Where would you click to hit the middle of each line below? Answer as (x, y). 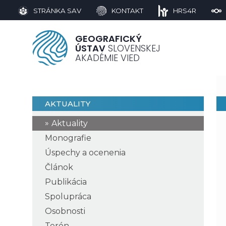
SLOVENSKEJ (133, 48)
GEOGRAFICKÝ (108, 38)
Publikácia (66, 182)
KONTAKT (127, 11)
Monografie (68, 138)
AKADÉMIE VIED (107, 58)
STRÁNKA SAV (57, 11)
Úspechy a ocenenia (85, 152)
